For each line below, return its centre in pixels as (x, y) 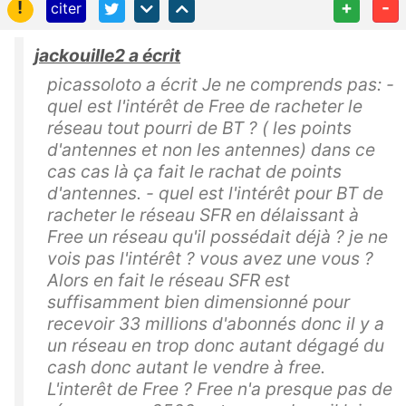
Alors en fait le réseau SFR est (169, 280)
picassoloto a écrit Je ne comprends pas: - (221, 85)
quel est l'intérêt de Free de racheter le (205, 106)
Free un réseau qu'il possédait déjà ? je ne (217, 237)
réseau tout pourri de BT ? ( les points (199, 128)
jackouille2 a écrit (107, 56)
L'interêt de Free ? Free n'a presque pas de (220, 389)
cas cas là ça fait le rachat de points (194, 172)
